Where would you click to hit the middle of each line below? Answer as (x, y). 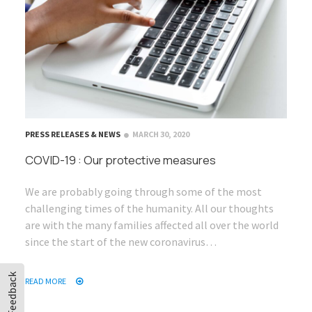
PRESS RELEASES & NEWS (73, 134)
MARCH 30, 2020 (161, 134)
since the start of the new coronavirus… (121, 241)
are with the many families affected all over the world (152, 225)
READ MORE (46, 281)
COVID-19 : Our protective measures (120, 159)
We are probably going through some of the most (143, 191)
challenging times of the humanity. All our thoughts (149, 208)
